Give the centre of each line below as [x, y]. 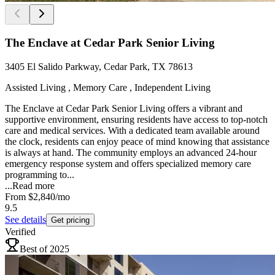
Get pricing [70, 220]
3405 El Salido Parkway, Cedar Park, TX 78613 [99, 66]
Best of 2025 [45, 249]
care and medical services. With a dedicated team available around [132, 130]
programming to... [40, 174]
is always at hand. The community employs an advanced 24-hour [131, 152]
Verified [20, 231]
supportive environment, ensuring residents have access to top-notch [136, 119]
